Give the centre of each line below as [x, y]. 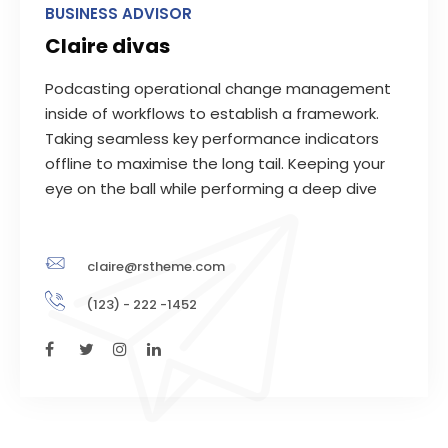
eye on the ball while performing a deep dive [211, 188]
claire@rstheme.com [156, 266]
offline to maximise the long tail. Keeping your [215, 163]
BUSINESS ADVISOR [118, 13]
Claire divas [107, 46]
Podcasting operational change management [218, 88]
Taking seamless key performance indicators [212, 138]
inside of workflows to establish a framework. [212, 113]
